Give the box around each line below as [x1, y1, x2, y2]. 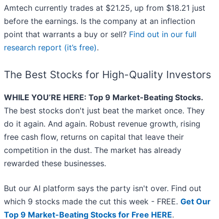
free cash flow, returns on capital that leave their [4, 132, 184, 142]
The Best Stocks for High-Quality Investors [4, 68, 211, 81]
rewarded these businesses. [4, 158, 106, 169]
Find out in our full [129, 29, 197, 40]
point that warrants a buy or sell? [4, 29, 129, 40]
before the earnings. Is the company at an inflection [4, 16, 195, 26]
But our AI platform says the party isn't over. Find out [4, 183, 201, 194]
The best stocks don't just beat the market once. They [4, 106, 205, 116]
